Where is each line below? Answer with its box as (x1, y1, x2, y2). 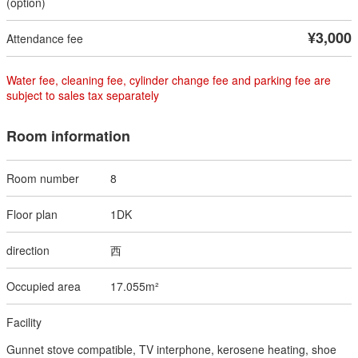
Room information (6, 125, 130, 146)
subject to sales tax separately (6, 86, 159, 103)
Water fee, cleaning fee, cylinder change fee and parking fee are (6, 71, 331, 88)
